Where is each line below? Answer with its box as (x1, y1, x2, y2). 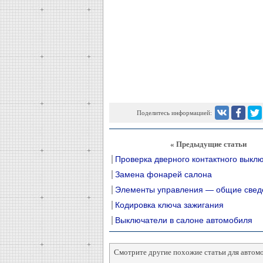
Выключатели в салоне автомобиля (114, 215, 252, 225)
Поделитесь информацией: (136, 109, 212, 116)
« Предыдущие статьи (170, 140, 247, 149)
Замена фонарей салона (114, 170, 212, 179)
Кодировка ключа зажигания (114, 200, 224, 210)
